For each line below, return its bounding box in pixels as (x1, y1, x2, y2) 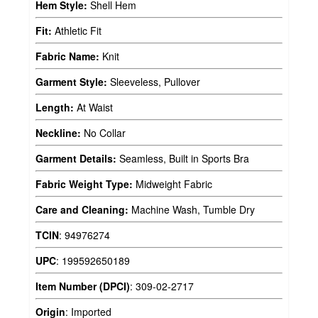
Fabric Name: (35, 49, 99, 64)
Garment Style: (35, 75, 107, 89)
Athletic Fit (52, 23, 102, 38)
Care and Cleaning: (35, 202, 128, 217)
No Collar (81, 126, 126, 141)
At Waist (74, 100, 113, 115)
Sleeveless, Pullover (107, 75, 200, 89)
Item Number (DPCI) (35, 279, 130, 294)
